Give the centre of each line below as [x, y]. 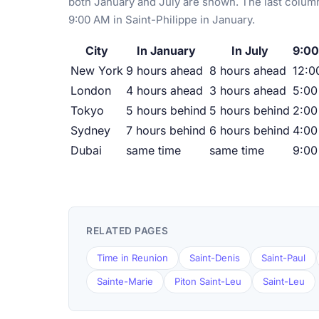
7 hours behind [166, 131]
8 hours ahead [248, 71]
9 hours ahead [164, 71]
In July [250, 51]
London [91, 91]
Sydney [90, 131]
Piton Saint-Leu [208, 282]
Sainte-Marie [125, 282]
